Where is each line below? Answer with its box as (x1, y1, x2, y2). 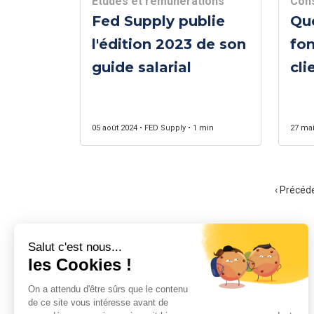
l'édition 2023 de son (92, 36, 246, 53)
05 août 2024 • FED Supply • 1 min (92, 123, 214, 132)
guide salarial (92, 59, 191, 76)
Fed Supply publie (92, 13, 225, 29)
